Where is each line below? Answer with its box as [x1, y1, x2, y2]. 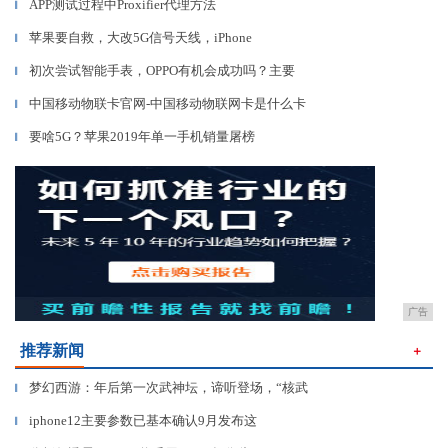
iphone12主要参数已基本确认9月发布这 [29, 413, 257, 428]
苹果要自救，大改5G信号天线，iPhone [29, 30, 252, 45]
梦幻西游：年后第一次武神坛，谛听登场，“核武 [29, 380, 308, 395]
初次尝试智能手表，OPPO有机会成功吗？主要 [29, 63, 295, 78]
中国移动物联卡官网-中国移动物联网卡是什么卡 [29, 96, 306, 111]
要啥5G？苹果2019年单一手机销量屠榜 [29, 129, 255, 144]
